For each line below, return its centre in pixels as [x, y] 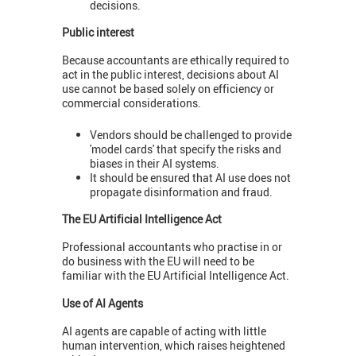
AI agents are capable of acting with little [164, 331]
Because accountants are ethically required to [176, 60]
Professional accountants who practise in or [172, 246]
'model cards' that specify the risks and [186, 149]
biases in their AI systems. [155, 164]
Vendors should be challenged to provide [191, 135]
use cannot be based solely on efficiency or [168, 88]
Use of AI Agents [103, 303]
